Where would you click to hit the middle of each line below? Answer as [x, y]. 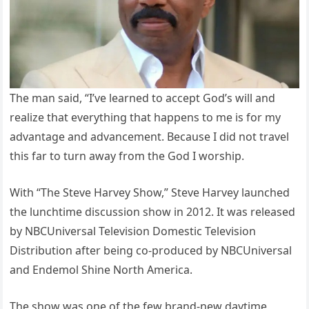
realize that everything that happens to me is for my [146, 117]
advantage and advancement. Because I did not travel [150, 136]
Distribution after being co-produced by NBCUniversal [151, 250]
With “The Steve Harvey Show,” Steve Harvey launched [150, 192]
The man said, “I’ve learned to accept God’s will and [143, 98]
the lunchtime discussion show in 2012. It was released [153, 211]
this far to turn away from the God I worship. [127, 156]
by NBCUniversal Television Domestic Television [133, 231]
